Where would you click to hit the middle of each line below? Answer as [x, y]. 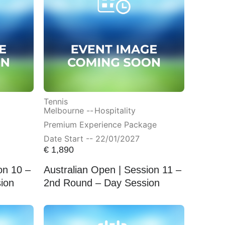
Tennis [55, 102]
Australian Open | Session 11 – [112, 170]
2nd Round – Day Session [101, 183]
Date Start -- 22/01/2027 [91, 139]
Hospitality [115, 111]
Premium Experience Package [100, 125]
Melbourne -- [68, 111]
